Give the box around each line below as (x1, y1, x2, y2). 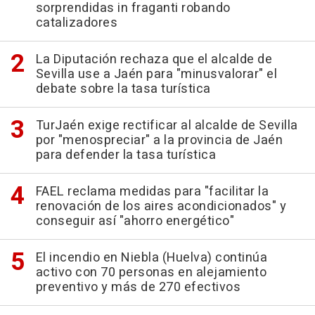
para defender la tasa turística (35, 146, 216, 165)
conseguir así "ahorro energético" (35, 212, 234, 231)
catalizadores (35, 13, 117, 32)
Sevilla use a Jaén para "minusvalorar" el (35, 65, 277, 84)
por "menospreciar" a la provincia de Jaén (35, 131, 283, 150)
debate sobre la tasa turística (35, 79, 211, 98)
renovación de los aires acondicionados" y (35, 197, 286, 216)
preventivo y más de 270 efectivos (35, 278, 240, 297)
